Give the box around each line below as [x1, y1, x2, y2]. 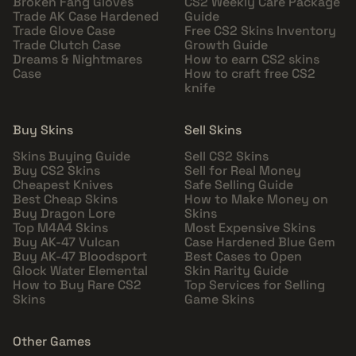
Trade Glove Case [13, 22, 115, 40]
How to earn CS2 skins [184, 51, 319, 68]
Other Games [13, 333, 91, 350]
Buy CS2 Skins [13, 162, 100, 180]
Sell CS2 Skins [184, 148, 269, 165]
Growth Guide [184, 37, 268, 54]
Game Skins [184, 291, 254, 308]
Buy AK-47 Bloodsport [13, 248, 147, 265]
